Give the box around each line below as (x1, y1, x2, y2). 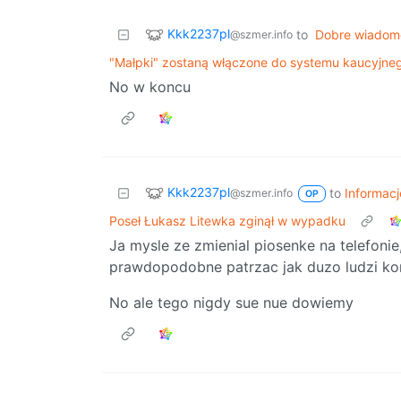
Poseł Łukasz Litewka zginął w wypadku (109, 212, 346, 228)
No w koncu (109, 77, 191, 96)
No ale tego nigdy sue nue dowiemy (109, 293, 354, 311)
